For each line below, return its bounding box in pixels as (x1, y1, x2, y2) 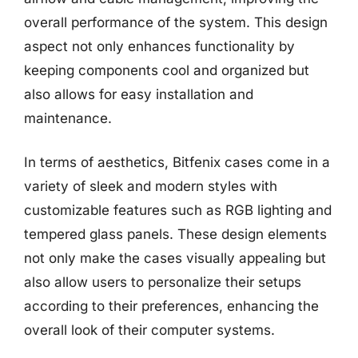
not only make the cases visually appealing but (24, 250, 326, 266)
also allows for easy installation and (24, 86, 253, 102)
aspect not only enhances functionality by (24, 38, 295, 54)
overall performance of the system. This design (24, 14, 328, 30)
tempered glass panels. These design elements (24, 226, 327, 242)
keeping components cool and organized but (24, 62, 309, 78)
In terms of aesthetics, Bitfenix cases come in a (24, 154, 330, 170)
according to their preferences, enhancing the (24, 298, 319, 314)
